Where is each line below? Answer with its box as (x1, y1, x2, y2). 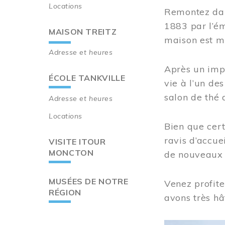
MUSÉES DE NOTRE (49, 176, 129, 186)
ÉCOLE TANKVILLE (49, 72, 126, 83)
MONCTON (49, 147, 94, 158)
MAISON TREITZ (49, 26, 117, 37)
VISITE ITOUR (49, 136, 106, 147)
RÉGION (49, 187, 81, 197)
